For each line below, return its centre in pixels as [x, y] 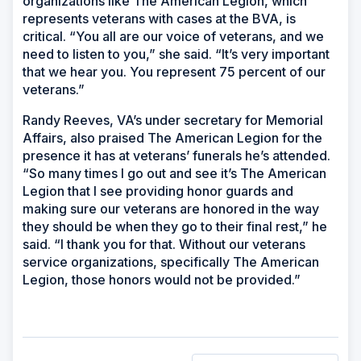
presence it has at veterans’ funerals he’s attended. [176, 155]
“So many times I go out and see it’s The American [174, 173]
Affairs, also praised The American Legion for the [172, 137]
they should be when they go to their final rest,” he [175, 226]
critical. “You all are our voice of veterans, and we [173, 36]
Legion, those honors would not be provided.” [162, 279]
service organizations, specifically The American [171, 261]
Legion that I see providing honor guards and [158, 191]
